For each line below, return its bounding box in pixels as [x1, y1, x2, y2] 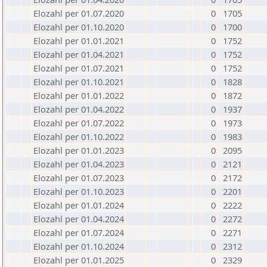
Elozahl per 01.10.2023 [33, 185, 124, 197]
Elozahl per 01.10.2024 [33, 240, 124, 252]
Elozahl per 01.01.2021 [33, 35, 124, 46]
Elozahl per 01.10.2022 [33, 131, 124, 142]
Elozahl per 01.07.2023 [33, 172, 124, 184]
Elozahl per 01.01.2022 [33, 89, 124, 101]
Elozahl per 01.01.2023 [33, 144, 124, 156]
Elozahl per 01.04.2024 [33, 213, 124, 225]
